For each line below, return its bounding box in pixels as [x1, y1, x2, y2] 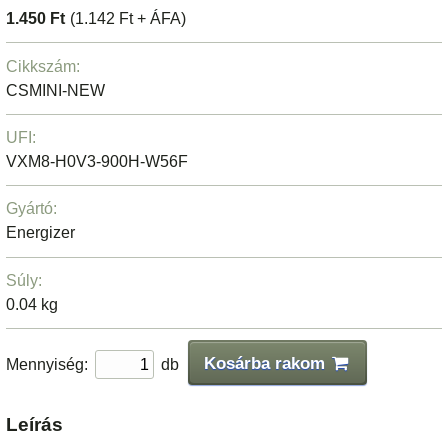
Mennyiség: [6, 355, 89, 373]
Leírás [6, 414, 64, 436]
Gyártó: [6, 200, 58, 218]
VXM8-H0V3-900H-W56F [6, 153, 189, 171]
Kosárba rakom [204, 352, 326, 373]
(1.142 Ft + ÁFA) [70, 10, 187, 28]
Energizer [6, 224, 76, 242]
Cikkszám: [6, 57, 81, 75]
